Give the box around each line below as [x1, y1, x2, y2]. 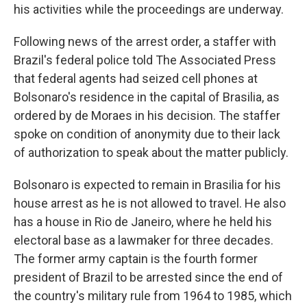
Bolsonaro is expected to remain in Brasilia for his [14, 177, 281, 192]
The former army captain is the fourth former [14, 251, 258, 266]
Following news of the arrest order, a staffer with [14, 34, 276, 49]
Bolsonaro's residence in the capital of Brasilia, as [14, 90, 280, 104]
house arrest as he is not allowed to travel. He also [14, 196, 286, 210]
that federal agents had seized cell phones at [14, 71, 258, 86]
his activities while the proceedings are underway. [14, 2, 284, 16]
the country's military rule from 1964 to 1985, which [14, 288, 292, 303]
